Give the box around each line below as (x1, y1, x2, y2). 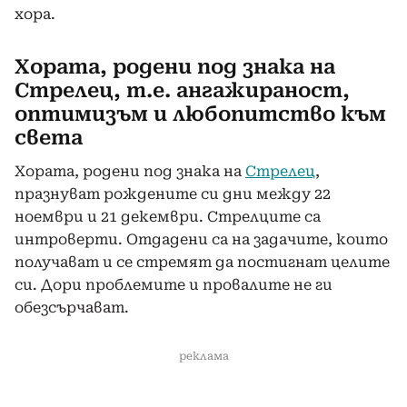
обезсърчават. (15, 298, 129, 316)
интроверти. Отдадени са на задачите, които (15, 230, 388, 248)
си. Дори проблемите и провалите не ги (15, 275, 333, 293)
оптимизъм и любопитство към (15, 102, 386, 125)
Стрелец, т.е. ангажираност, (15, 78, 350, 102)
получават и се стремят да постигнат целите (15, 253, 390, 271)
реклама (178, 349, 229, 362)
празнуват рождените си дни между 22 (15, 184, 331, 203)
